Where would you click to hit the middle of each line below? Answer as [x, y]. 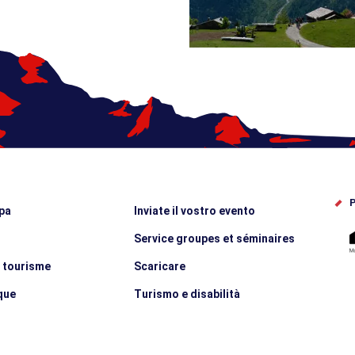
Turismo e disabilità [187, 294]
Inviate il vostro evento [195, 211]
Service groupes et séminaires [215, 239]
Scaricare [160, 267]
